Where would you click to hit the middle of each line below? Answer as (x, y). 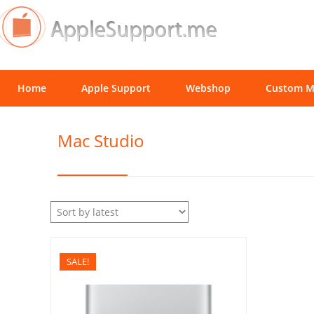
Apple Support (116, 88)
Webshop (208, 88)
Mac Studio (101, 141)
